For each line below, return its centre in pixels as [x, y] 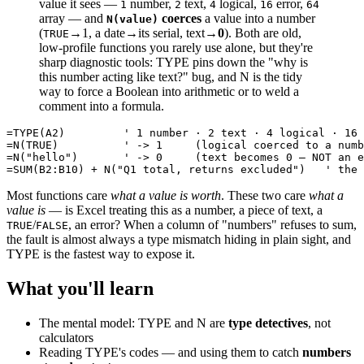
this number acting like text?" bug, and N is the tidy [171, 77]
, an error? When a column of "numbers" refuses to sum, [212, 225]
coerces [182, 19]
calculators [66, 338]
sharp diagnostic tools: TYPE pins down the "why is [173, 63]
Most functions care [58, 196]
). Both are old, [263, 33]
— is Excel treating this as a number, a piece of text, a [184, 210]
